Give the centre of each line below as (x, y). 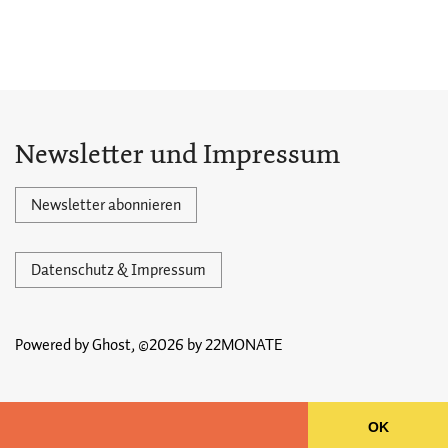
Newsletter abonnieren (106, 205)
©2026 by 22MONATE (210, 345)
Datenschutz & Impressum (118, 270)
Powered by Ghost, (75, 345)
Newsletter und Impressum (177, 154)
